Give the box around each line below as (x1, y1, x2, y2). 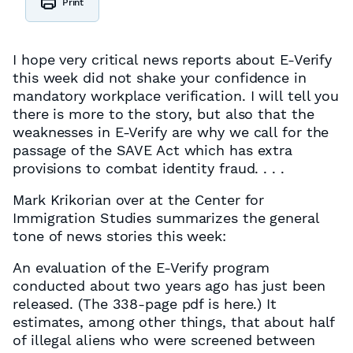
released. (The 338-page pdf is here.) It (13, 295, 277, 312)
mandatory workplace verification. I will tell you (13, 87, 340, 104)
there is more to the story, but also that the (13, 106, 314, 122)
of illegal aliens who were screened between (13, 332, 315, 348)
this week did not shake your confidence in (13, 69, 307, 86)
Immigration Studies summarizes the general (13, 210, 319, 226)
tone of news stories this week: (13, 228, 226, 244)
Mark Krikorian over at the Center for (13, 191, 265, 208)
